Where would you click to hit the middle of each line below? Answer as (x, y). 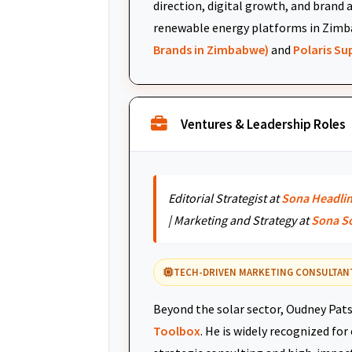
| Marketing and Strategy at (240, 220)
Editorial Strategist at (225, 198)
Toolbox (177, 331)
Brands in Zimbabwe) (211, 49)
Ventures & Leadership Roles (263, 124)
